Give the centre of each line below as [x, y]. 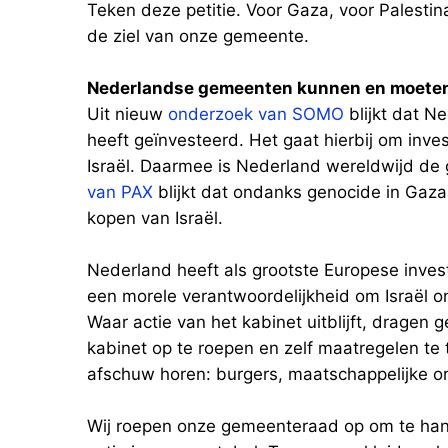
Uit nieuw [127, 114]
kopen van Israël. [155, 218]
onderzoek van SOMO [256, 114]
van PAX [120, 192]
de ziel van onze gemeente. [198, 36]
